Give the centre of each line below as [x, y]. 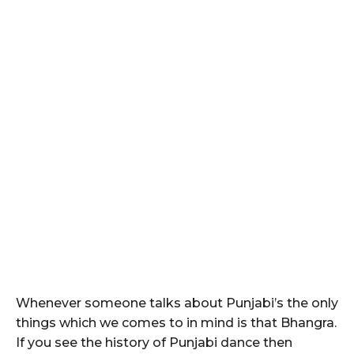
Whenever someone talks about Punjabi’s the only [177, 303]
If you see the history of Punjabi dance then [154, 342]
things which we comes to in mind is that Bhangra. [176, 322]
